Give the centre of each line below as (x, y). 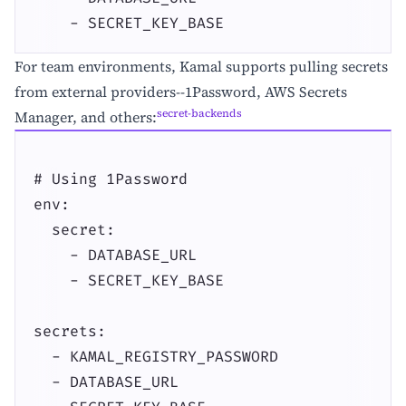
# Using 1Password (111, 179)
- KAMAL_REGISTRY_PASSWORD (156, 357)
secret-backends (199, 114)
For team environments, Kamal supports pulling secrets (201, 67)
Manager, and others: (86, 117)
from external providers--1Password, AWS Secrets (181, 92)
